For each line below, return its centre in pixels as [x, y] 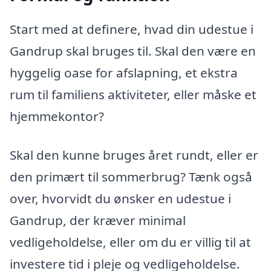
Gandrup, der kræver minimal [98, 220]
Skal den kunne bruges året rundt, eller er [134, 155]
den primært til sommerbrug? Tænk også [131, 176]
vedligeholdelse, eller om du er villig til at [130, 242]
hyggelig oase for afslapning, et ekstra [124, 73]
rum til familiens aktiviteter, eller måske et [133, 95]
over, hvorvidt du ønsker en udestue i [120, 198]
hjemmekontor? [57, 116]
